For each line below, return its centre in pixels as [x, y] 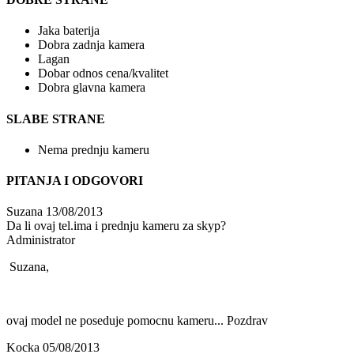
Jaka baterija [69, 31]
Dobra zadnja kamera [91, 45]
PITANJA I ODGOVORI [75, 181]
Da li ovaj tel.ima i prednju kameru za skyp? [116, 226]
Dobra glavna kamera [92, 88]
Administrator [41, 240]
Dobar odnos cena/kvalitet [103, 73]
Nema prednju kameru [94, 149]
